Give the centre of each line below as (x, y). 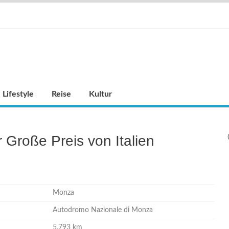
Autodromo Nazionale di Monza (103, 210)
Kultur (100, 94)
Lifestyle (18, 94)
